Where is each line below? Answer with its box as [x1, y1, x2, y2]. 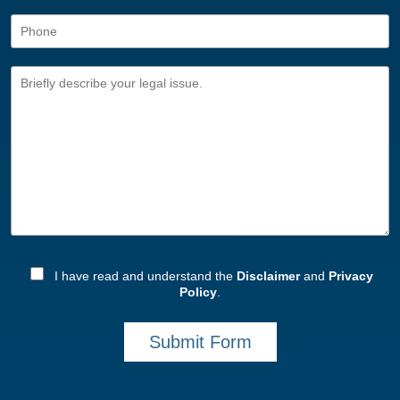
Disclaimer [237, 268, 300, 283]
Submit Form [148, 331, 252, 352]
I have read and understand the [51, 268, 237, 283]
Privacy [329, 268, 373, 283]
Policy [179, 284, 217, 299]
